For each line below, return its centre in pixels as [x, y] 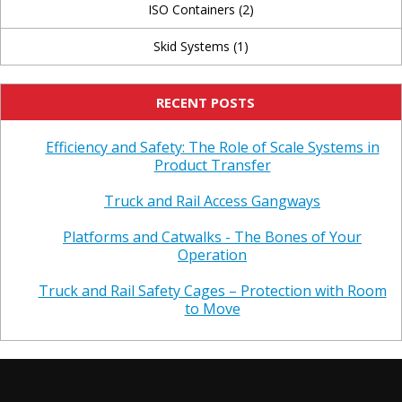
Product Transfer [212, 165]
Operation [212, 255]
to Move [212, 309]
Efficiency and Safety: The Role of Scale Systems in [212, 147]
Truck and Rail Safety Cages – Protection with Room [212, 291]
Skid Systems [193, 46]
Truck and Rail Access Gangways [212, 201]
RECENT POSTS [205, 102]
